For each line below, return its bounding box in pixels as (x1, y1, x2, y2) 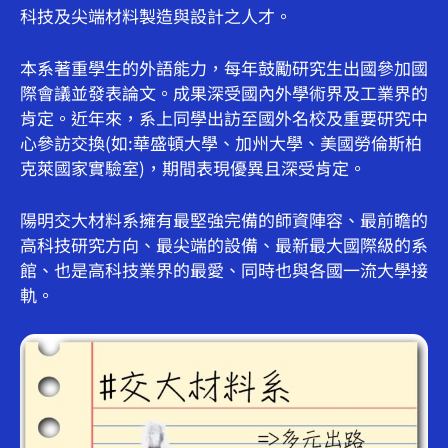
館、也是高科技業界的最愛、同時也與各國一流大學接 (20, 256, 428, 282)
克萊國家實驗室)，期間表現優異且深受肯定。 (20, 154, 366, 180)
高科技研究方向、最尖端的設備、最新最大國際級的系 (20, 231, 428, 257)
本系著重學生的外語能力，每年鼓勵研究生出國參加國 (20, 54, 428, 80)
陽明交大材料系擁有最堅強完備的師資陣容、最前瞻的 (20, 206, 428, 232)
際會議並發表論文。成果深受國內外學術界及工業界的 (20, 79, 428, 105)
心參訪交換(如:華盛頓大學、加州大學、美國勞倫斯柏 (20, 129, 422, 155)
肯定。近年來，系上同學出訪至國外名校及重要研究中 (20, 104, 428, 130)
